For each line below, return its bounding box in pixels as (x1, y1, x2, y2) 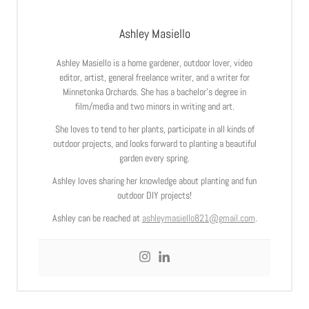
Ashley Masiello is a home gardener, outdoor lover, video (57, 56, 252, 69)
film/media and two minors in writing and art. (74, 99, 235, 112)
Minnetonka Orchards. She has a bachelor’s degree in (63, 85, 246, 98)
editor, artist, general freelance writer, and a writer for (59, 70, 250, 83)
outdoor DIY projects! (117, 188, 192, 201)
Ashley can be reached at (52, 211, 142, 224)
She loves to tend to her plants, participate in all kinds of (54, 122, 255, 135)
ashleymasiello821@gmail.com (141, 211, 255, 224)
